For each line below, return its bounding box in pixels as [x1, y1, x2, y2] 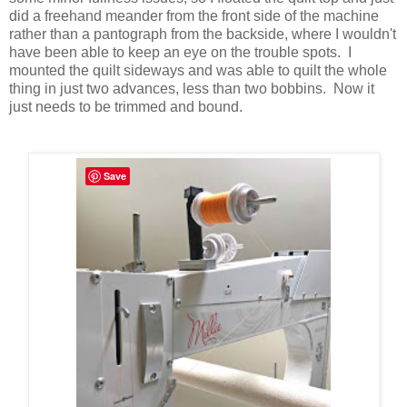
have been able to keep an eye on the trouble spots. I [9, 45, 352, 61]
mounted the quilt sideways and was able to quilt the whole [9, 63, 387, 79]
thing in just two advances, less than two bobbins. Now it [9, 81, 374, 97]
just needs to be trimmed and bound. [9, 99, 246, 115]
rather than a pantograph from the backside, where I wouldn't [9, 26, 396, 43]
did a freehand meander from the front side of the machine [9, 8, 379, 25]
